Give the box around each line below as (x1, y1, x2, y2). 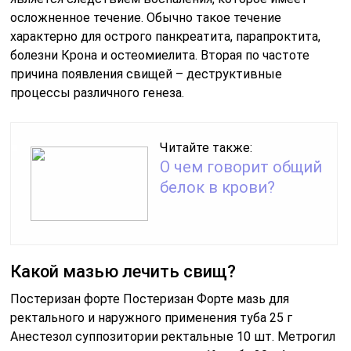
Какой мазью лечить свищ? (10, 262, 237, 282)
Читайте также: (160, 140, 253, 156)
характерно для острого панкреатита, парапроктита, (10, 29, 321, 45)
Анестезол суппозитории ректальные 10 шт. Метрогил (10, 329, 336, 345)
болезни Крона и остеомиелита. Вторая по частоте (10, 48, 310, 63)
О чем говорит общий (160, 157, 323, 177)
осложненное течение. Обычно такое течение (10, 10, 282, 26)
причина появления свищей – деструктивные (10, 67, 283, 82)
